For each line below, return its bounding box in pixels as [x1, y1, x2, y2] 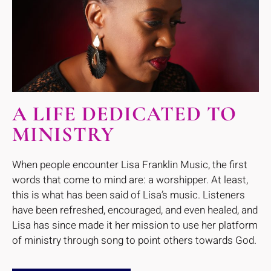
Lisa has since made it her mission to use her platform [12, 217, 258, 233]
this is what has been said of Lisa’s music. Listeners [12, 187, 245, 203]
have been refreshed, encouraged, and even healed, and [12, 202, 258, 218]
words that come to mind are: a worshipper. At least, [12, 172, 248, 188]
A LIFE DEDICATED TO [12, 101, 237, 126]
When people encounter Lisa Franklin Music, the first [12, 157, 247, 172]
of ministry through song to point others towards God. [12, 232, 256, 248]
